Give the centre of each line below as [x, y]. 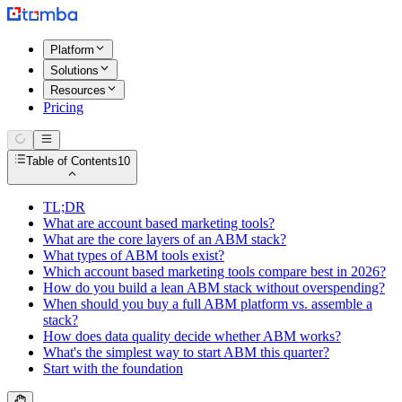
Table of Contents [72, 161]
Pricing [63, 107]
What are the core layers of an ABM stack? [165, 239]
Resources [78, 90]
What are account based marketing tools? [159, 223]
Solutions [74, 70]
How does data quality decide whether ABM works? [192, 336]
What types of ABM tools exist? [134, 255]
